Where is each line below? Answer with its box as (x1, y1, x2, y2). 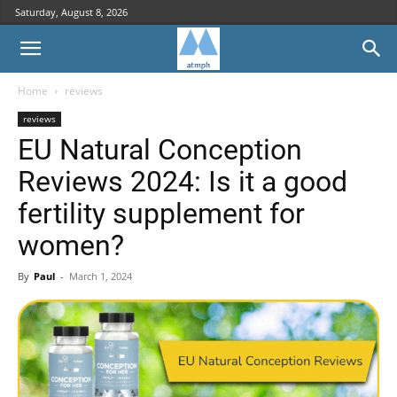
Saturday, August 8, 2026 (15, 5, 128, 19)
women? (18, 229, 124, 262)
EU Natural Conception (18, 133, 302, 167)
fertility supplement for (18, 197, 305, 230)
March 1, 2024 (69, 269, 132, 283)
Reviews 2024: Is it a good (18, 165, 347, 198)
